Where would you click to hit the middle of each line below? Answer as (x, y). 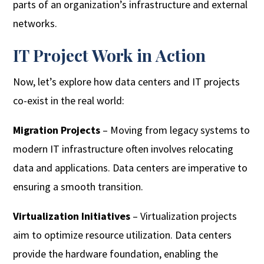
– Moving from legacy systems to (175, 130)
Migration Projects (57, 130)
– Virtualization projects (184, 216)
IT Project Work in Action (110, 55)
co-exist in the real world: (69, 101)
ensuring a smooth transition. (78, 187)
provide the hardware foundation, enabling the (116, 254)
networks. (35, 24)
